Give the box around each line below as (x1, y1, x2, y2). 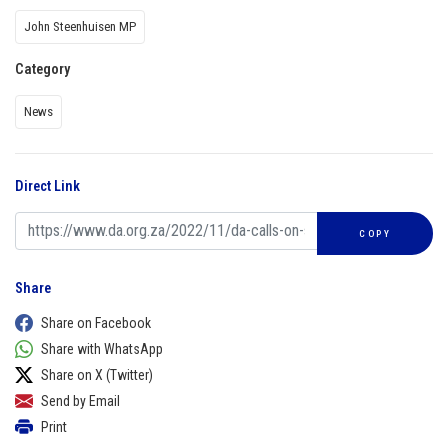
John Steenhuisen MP (24, 18, 136, 34)
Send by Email (41, 392, 120, 409)
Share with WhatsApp (41, 340, 163, 357)
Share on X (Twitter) (41, 366, 153, 383)
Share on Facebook (41, 314, 151, 331)
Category (15, 60, 70, 78)
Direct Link (15, 177, 80, 195)
